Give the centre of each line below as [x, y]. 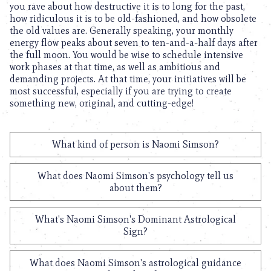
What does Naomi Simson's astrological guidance [135, 263]
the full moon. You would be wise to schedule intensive [126, 55]
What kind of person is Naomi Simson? [135, 144]
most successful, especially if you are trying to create [121, 91]
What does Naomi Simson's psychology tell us [135, 176]
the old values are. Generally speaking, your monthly [122, 31]
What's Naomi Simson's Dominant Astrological [135, 219]
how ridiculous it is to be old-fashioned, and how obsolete [133, 18]
